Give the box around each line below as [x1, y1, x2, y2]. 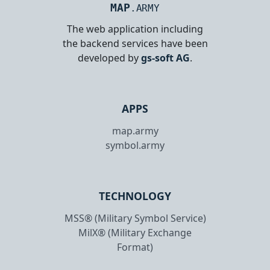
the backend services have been [62, 36, 208, 50]
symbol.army [105, 138, 165, 152]
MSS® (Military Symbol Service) [64, 211, 206, 225]
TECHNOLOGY [99, 188, 171, 203]
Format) [117, 240, 153, 254]
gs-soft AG [141, 51, 190, 64]
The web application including [67, 22, 203, 36]
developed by [78, 51, 141, 64]
